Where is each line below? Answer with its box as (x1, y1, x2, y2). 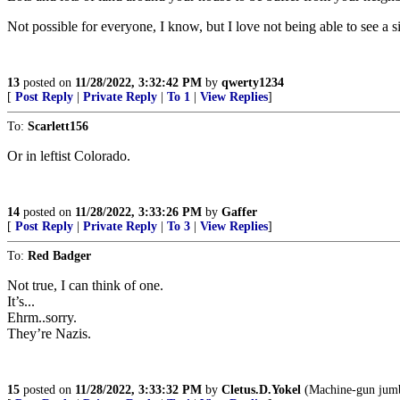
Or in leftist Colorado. (7, 148, 130, 163)
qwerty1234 (221, 76, 284, 89)
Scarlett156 (28, 120, 88, 133)
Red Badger (28, 249, 91, 262)
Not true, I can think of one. (7, 278, 163, 293)
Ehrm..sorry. (7, 310, 77, 325)
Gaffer (221, 205, 257, 219)
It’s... (7, 294, 35, 309)
